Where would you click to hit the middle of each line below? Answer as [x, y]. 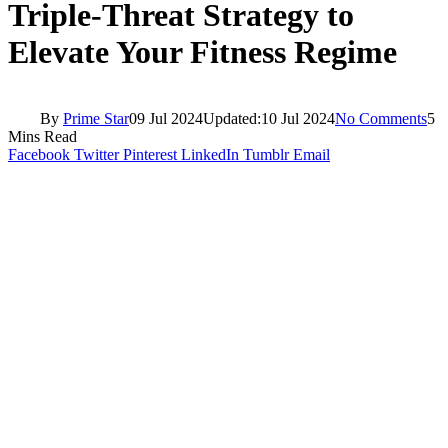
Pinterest [150, 154]
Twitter [96, 154]
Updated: [232, 118]
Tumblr [266, 154]
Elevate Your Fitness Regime [202, 51]
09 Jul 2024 [166, 118]
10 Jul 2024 [298, 118]
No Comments [381, 118]
